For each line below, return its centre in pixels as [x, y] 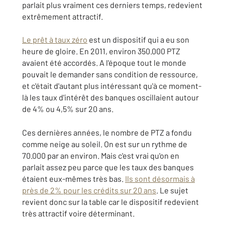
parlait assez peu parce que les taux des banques [108, 167]
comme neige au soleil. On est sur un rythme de [105, 144]
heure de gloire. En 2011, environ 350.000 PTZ [101, 51]
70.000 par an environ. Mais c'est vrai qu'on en [101, 155]
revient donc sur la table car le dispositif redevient [110, 202]
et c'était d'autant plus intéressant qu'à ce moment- [112, 86]
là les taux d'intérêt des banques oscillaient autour [110, 97]
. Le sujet [172, 190]
